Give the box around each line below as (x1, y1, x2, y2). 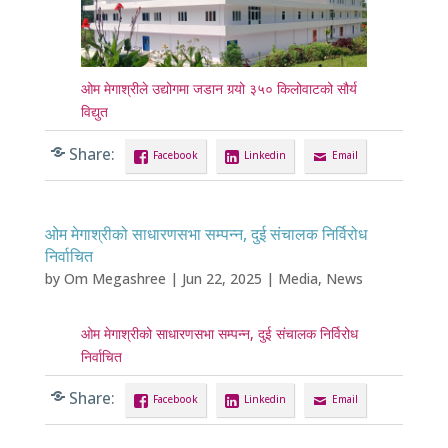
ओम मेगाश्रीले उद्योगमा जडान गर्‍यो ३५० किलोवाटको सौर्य (80, 79, 357, 99)
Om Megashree (63, 268, 166, 288)
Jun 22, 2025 (181, 268, 262, 288)
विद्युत (80, 102, 108, 122)
